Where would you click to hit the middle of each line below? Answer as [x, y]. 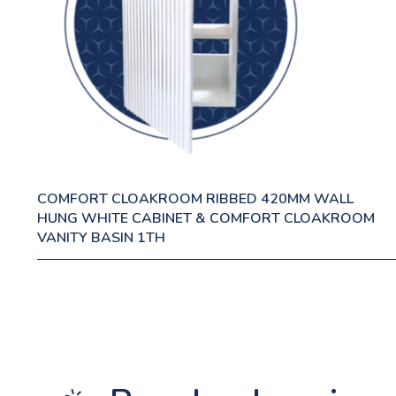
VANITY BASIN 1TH [101, 238]
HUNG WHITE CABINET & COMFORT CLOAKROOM [206, 219]
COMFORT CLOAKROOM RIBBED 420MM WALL [195, 199]
